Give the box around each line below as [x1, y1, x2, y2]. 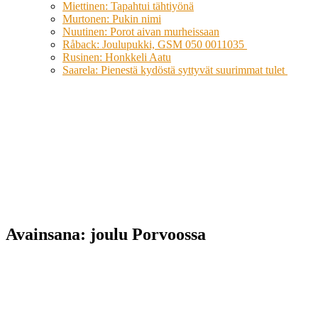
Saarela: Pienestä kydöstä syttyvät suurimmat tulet [62, 64, 287, 76]
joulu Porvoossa [90, 224, 206, 243]
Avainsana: [6, 224, 90, 243]
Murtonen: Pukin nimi [62, 13, 161, 25]
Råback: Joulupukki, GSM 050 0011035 [62, 38, 247, 50]
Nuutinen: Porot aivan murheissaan [62, 26, 219, 38]
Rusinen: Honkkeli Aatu [62, 51, 171, 63]
